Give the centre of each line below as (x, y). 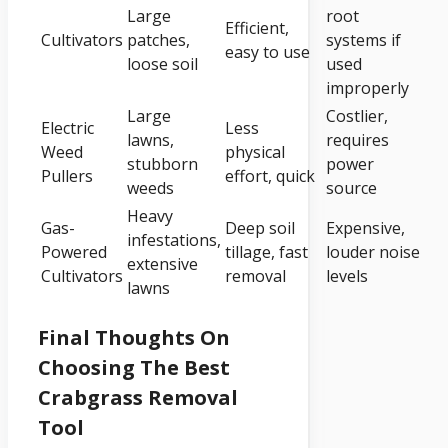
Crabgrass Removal (138, 397)
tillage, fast (266, 251)
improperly (367, 87)
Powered (74, 251)
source (351, 187)
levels (347, 275)
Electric (67, 127)
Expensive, (365, 227)
